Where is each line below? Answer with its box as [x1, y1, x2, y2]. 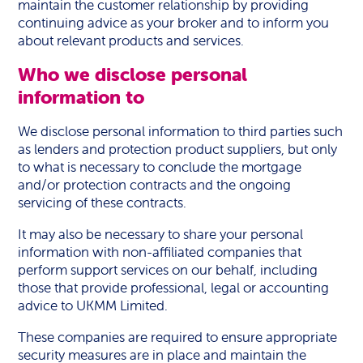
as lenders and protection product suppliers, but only [18, 140, 338, 158]
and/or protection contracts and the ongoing [18, 176, 292, 194]
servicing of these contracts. [18, 194, 187, 211]
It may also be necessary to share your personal [18, 225, 304, 243]
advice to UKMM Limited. [18, 297, 169, 314]
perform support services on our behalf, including [18, 261, 318, 279]
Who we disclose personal [18, 63, 248, 86]
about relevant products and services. [18, 32, 245, 49]
